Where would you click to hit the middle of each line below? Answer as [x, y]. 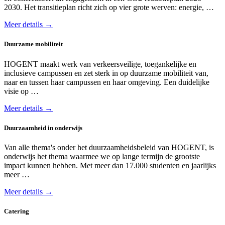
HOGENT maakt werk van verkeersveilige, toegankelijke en [100, 64]
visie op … [21, 91]
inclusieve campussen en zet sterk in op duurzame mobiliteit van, [106, 73]
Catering [17, 211]
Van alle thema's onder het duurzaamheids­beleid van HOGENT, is [109, 147]
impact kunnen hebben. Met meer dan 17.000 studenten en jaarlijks [110, 165]
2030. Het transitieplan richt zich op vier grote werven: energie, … [109, 8]
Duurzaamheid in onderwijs [43, 128]
